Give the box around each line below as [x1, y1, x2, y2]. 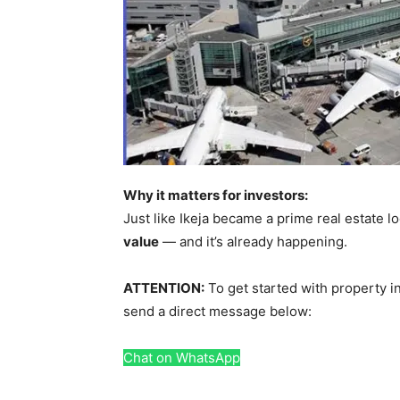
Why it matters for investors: [123, 187, 308, 204]
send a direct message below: [123, 303, 312, 320]
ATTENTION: [123, 279, 204, 296]
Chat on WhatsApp [123, 349, 240, 366]
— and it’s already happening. [159, 233, 347, 250]
